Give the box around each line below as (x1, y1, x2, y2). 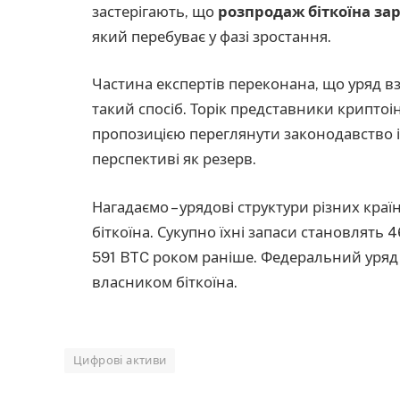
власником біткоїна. (92, 272, 237, 291)
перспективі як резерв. (92, 150, 256, 169)
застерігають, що (92, 2, 218, 21)
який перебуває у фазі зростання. (92, 27, 331, 46)
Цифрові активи (73, 354, 167, 368)
